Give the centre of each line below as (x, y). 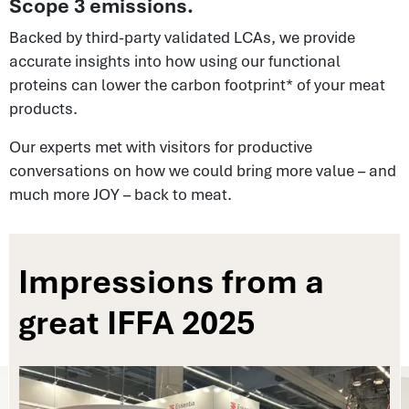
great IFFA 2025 (136, 322)
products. (43, 108)
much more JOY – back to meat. (121, 194)
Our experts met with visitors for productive (161, 147)
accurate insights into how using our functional (175, 61)
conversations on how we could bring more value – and (203, 170)
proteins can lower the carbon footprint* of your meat (197, 84)
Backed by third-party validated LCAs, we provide (182, 37)
